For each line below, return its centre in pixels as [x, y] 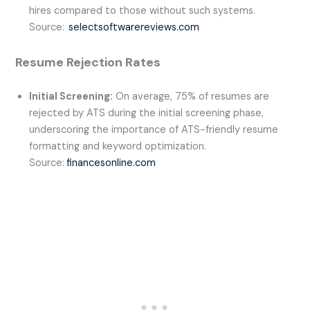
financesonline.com [111, 163]
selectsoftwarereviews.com [134, 28]
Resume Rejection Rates [88, 63]
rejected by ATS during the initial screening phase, [147, 113]
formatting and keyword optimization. [118, 147]
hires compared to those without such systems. [143, 11]
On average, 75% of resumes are [191, 97]
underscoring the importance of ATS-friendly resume [154, 130]
